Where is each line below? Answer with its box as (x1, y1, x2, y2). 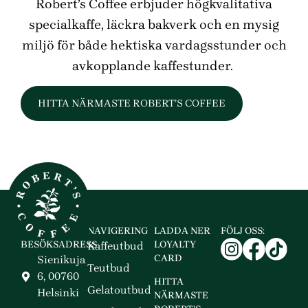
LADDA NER (154, 225, 210, 237)
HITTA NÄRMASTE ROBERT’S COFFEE (38, 97, 225, 110)
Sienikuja (36, 253, 85, 267)
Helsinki (36, 286, 79, 300)
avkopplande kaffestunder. (72, 58, 236, 74)
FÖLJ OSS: (221, 225, 265, 237)
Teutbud (87, 261, 130, 275)
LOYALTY (154, 239, 196, 251)
